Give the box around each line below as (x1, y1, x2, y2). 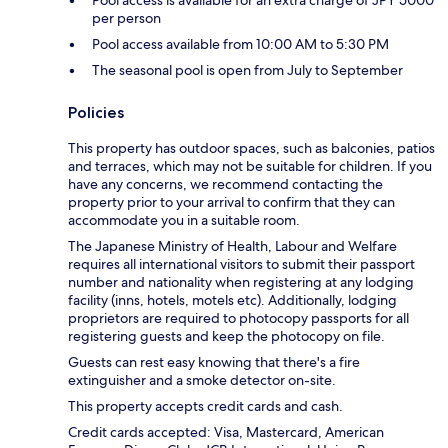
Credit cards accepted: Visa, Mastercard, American (68, 422, 384, 441)
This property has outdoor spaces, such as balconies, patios (68, 138, 435, 157)
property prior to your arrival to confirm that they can (68, 192, 395, 211)
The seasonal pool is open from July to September (92, 60, 403, 79)
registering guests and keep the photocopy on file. (68, 326, 385, 345)
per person (92, 8, 161, 27)
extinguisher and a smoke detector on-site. (68, 370, 336, 389)
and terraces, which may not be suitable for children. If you (68, 156, 432, 175)
